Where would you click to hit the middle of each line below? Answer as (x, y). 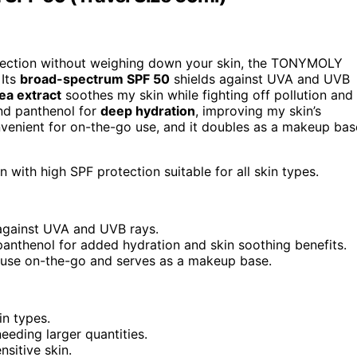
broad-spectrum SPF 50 (95, 79)
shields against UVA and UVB (260, 79)
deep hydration (148, 111)
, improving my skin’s (258, 111)
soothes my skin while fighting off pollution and (207, 95)
